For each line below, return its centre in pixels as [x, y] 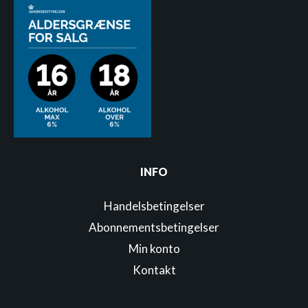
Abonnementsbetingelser [154, 228]
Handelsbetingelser [154, 206]
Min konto [154, 249]
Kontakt [154, 270]
